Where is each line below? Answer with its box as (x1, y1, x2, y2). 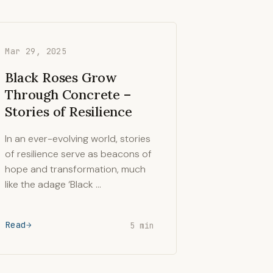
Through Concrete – (5, 86, 131, 103)
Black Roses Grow (5, 69, 116, 86)
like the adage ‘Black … (5, 178, 102, 191)
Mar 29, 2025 (5, 46, 67, 57)
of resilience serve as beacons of (5, 147, 152, 160)
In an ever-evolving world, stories (5, 132, 151, 145)
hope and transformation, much (5, 163, 146, 175)
